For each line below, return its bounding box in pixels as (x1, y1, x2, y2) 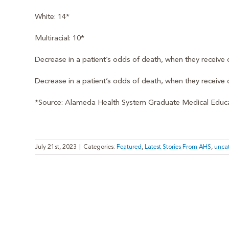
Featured (116, 144, 142, 150)
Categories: (83, 144, 117, 150)
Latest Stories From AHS (144, 144, 211, 150)
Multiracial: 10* (34, 34, 84, 42)
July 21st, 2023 (34, 144, 77, 150)
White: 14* (34, 13, 70, 21)
